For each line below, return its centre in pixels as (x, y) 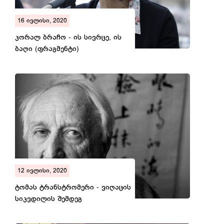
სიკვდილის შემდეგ (48, 199)
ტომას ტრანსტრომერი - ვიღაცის (73, 188)
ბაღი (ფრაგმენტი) (47, 49)
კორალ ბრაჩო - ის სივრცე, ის (68, 38)
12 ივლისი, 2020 (42, 171)
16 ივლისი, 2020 (42, 21)
